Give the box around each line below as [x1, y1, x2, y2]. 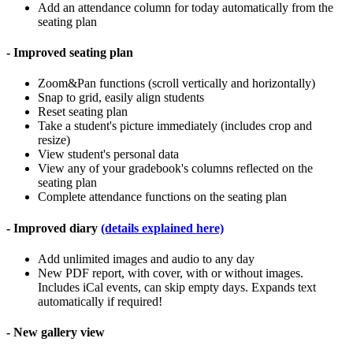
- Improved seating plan [6, 46, 133, 60]
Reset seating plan [38, 105, 128, 119]
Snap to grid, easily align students [38, 91, 204, 105]
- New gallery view [6, 325, 105, 340]
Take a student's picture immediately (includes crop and [38, 119, 312, 133]
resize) [38, 133, 70, 147]
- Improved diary [6, 221, 101, 235]
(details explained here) [101, 221, 224, 235]
